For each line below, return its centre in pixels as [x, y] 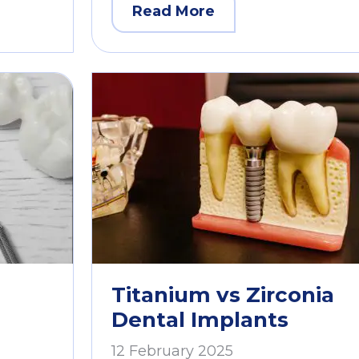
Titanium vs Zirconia [223, 295]
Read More [173, 12]
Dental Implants [200, 320]
